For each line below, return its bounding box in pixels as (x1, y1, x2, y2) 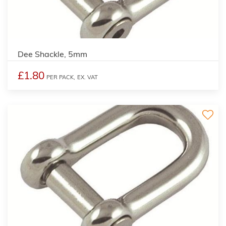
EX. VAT (77, 73, 98, 81)
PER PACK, (46, 73, 75, 81)
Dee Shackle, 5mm (18, 48, 87, 59)
